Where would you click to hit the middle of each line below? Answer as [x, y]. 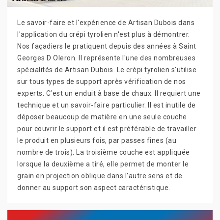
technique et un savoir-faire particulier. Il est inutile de [107, 105]
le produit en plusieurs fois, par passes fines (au [97, 140]
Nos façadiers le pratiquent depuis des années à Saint [107, 46]
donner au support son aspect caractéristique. [94, 188]
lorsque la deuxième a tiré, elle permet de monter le [103, 164]
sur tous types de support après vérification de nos [102, 82]
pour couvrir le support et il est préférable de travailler [107, 129]
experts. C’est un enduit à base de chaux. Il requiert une [109, 93]
